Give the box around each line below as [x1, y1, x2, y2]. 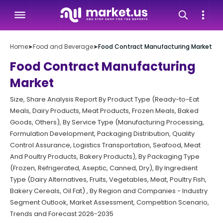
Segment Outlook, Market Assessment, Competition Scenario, [10, 198, 209, 207]
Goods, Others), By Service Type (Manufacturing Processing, [10, 117, 204, 127]
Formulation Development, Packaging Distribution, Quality [10, 129, 195, 138]
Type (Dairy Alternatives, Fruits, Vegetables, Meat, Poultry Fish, [10, 175, 207, 184]
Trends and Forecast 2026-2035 [10, 209, 113, 219]
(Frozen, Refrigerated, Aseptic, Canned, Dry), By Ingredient [10, 163, 198, 173]
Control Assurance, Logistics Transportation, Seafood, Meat [10, 140, 201, 150]
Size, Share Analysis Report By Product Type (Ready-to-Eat [10, 95, 199, 104]
